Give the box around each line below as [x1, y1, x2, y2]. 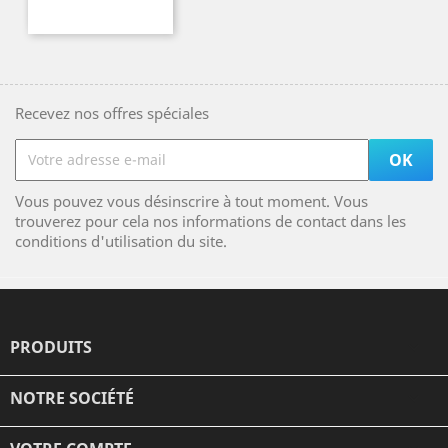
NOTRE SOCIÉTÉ [10, 386, 134, 409]
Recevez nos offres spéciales [15, 102, 209, 123]
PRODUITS [10, 335, 92, 358]
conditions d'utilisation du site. [15, 230, 227, 251]
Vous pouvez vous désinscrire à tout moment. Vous [15, 190, 368, 211]
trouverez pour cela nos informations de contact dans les [15, 210, 406, 231]
